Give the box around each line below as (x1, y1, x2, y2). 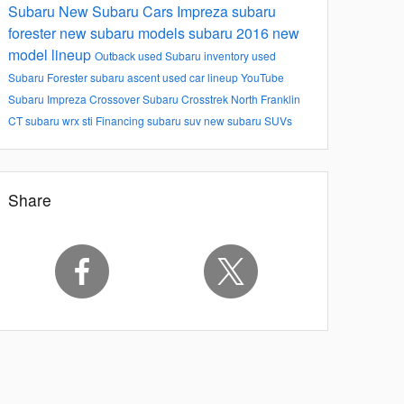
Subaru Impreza (8, 90, 89, 106)
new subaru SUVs (204, 112, 292, 128)
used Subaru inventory (138, 47, 252, 63)
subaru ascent (90, 69, 162, 85)
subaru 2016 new (188, 22, 299, 43)
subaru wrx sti (25, 112, 96, 128)
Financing (96, 112, 147, 128)
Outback (95, 47, 138, 63)
